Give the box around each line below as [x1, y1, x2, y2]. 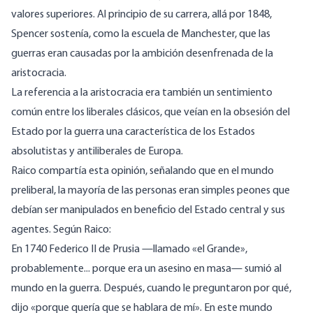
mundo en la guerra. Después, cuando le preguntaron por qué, [11, 283, 291, 295]
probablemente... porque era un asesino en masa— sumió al [11, 263, 282, 275]
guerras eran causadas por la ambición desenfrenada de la [11, 48, 273, 60]
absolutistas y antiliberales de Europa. [11, 146, 183, 158]
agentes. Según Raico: [11, 224, 111, 236]
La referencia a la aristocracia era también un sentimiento [11, 87, 272, 99]
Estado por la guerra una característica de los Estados [11, 126, 255, 138]
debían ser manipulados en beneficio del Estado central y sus [11, 205, 285, 217]
